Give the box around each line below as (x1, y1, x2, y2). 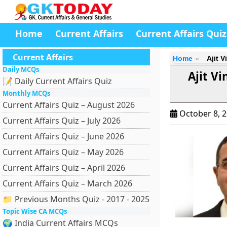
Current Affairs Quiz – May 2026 (3, 146, 124, 158)
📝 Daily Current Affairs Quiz (3, 75, 112, 87)
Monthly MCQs (3, 89, 50, 98)
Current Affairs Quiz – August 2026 (3, 99, 135, 110)
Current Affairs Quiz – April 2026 (3, 162, 125, 173)
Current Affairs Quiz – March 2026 (3, 178, 132, 189)
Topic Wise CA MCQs (3, 207, 67, 216)
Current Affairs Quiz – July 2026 (3, 115, 121, 126)
